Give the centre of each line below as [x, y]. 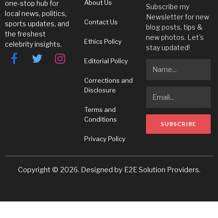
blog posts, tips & [174, 27]
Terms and [100, 109]
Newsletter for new [178, 17]
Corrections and [108, 80]
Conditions [100, 119]
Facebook [30, 63]
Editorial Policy [106, 61]
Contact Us [101, 22]
